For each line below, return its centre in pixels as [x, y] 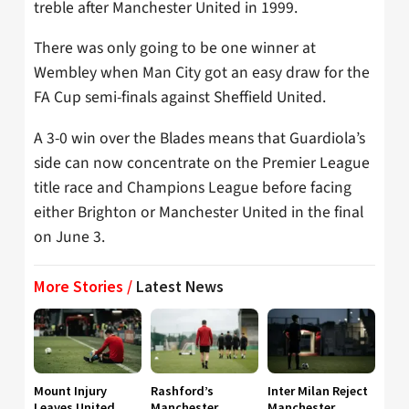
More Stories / [85, 287]
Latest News [180, 287]
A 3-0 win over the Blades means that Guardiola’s [199, 138]
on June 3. [69, 236]
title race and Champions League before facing [193, 187]
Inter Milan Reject [318, 391]
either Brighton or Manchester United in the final [199, 212]
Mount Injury [70, 391]
